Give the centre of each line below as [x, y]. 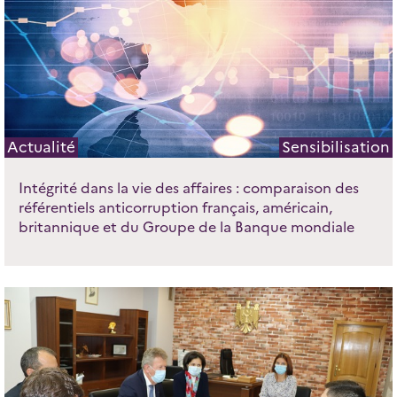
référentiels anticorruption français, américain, [175, 208]
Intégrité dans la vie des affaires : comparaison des [188, 189]
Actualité [41, 148]
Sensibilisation [336, 148]
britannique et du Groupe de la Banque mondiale [186, 228]
